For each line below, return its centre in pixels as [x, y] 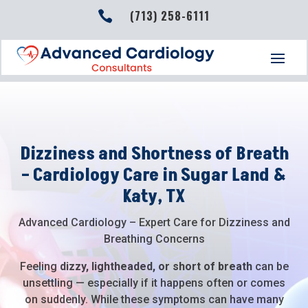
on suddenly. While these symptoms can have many [154, 299]
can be [270, 266]
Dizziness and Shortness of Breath [154, 154]
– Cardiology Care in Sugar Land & [154, 175]
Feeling [40, 266]
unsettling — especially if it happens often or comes [154, 283]
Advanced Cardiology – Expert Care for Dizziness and [154, 222]
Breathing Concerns [154, 239]
